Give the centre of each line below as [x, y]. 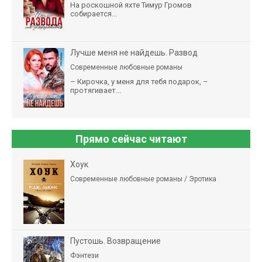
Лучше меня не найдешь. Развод [134, 53]
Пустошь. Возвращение [116, 241]
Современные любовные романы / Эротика [143, 179]
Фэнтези [85, 256]
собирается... [94, 14]
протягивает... [96, 91]
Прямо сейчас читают [131, 139]
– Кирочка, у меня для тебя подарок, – [139, 82]
